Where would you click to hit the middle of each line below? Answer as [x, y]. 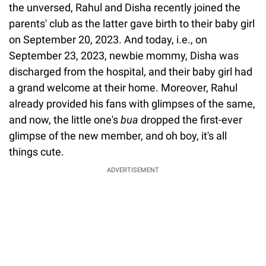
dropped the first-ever [190, 119]
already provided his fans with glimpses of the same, [132, 103]
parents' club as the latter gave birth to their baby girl [132, 23]
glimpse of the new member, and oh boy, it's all [118, 135]
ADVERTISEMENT [133, 170]
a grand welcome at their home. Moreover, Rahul [123, 87]
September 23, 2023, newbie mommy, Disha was [124, 55]
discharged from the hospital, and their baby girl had [131, 71]
